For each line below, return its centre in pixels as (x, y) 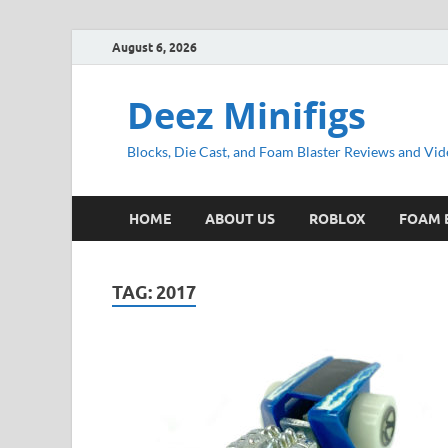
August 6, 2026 (154, 47)
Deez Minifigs (246, 115)
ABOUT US (240, 218)
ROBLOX (337, 218)
